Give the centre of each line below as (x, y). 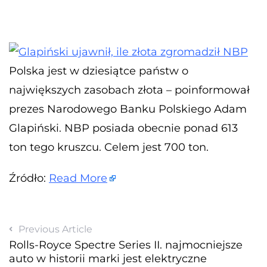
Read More (78, 178)
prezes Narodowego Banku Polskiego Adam (128, 109)
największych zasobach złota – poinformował (129, 90)
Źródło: (29, 178)
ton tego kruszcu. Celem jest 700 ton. (109, 147)
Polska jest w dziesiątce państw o (99, 71)
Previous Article (55, 229)
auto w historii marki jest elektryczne (108, 258)
